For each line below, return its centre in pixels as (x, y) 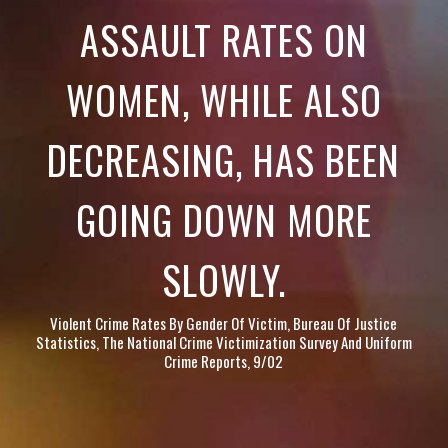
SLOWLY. (223, 279)
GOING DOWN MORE (223, 219)
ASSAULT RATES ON (223, 39)
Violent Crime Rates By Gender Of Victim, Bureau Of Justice (224, 323)
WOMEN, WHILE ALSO (223, 99)
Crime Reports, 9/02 (224, 361)
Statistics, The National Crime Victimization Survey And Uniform (223, 342)
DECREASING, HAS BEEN (224, 159)
